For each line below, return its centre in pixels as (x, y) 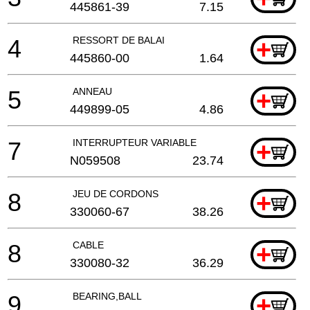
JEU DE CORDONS (116, 193)
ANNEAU (92, 91)
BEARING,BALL (107, 296)
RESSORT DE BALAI (119, 40)
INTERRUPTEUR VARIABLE (135, 142)
